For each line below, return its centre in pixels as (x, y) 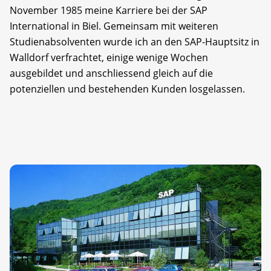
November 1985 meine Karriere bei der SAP (109, 11)
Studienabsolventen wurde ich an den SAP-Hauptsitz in (135, 42)
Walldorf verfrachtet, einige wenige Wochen (109, 58)
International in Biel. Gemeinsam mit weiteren (114, 26)
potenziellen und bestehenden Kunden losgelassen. (127, 89)
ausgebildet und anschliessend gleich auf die (111, 73)
